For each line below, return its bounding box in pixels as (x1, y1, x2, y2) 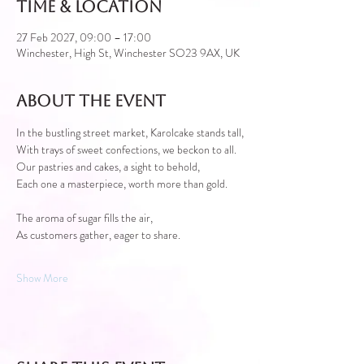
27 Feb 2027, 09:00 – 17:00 (16, 28, 151, 45)
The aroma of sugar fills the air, (16, 209, 153, 226)
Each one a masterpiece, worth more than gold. (16, 175, 227, 192)
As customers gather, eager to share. (16, 226, 180, 243)
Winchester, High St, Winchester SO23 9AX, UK (16, 44, 240, 61)
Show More (16, 269, 68, 286)
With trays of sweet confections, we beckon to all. (16, 141, 236, 158)
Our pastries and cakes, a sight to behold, (16, 158, 200, 175)
